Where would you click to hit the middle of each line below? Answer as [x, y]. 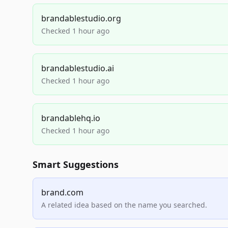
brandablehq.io [71, 118]
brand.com [62, 192]
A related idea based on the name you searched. [124, 205]
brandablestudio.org [81, 18]
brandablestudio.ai [78, 68]
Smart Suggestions [76, 164]
